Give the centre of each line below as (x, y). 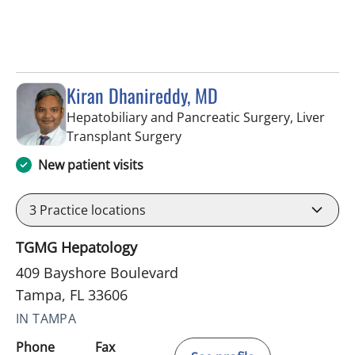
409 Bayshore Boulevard (97, 273)
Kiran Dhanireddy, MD (142, 95)
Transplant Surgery (124, 136)
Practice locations (91, 210)
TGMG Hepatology (76, 247)
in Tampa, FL (218, 136)
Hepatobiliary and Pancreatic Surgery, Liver (196, 117)
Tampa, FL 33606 (72, 295)
